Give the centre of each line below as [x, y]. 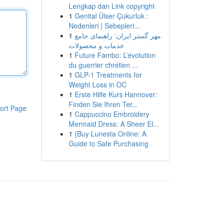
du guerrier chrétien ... [103, 65]
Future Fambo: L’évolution [115, 55]
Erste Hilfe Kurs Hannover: [116, 94]
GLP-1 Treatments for [108, 75]
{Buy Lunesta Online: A [110, 134]
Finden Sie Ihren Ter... [103, 104]
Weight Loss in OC [97, 84]
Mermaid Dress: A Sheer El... [114, 124]
